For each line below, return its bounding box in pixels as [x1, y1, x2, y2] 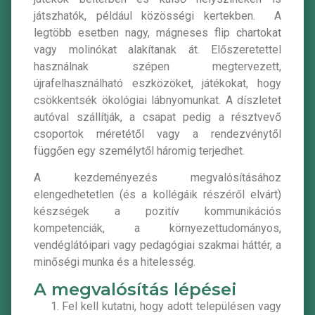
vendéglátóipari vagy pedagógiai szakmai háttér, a [34, 238, 281, 252]
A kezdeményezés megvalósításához [34, 171, 281, 185]
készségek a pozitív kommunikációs [34, 205, 281, 219]
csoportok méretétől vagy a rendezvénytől [34, 127, 281, 141]
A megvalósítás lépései [34, 278, 237, 300]
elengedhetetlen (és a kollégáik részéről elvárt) [34, 188, 281, 202]
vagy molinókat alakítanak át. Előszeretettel [34, 42, 281, 56]
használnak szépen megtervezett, [34, 59, 281, 73]
